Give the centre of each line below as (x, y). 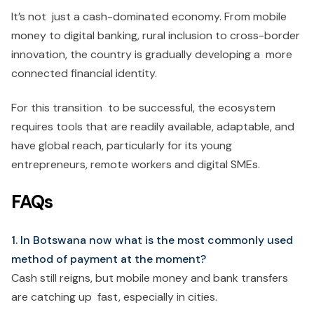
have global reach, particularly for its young (122, 145)
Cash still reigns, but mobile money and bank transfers (150, 278)
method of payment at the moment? (109, 259)
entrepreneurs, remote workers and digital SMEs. (136, 164)
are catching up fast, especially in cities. (114, 297)
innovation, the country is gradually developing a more (152, 54)
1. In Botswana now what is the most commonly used (155, 240)
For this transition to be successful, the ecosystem (143, 108)
